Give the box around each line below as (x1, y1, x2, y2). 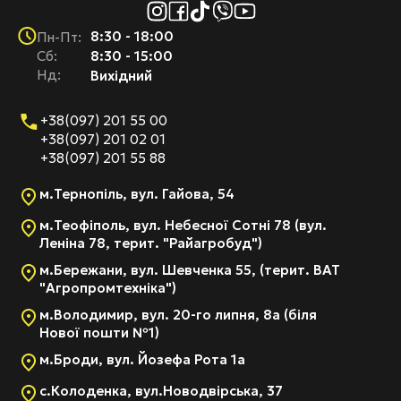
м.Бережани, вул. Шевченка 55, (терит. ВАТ (39, 261, 340, 279)
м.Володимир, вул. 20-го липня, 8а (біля (39, 306, 317, 324)
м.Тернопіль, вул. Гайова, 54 (39, 185, 235, 203)
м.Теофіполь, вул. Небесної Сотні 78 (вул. (39, 217, 327, 235)
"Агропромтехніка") (39, 279, 176, 297)
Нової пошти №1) (39, 324, 159, 342)
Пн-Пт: (37, 28, 81, 46)
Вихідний (90, 67, 152, 85)
